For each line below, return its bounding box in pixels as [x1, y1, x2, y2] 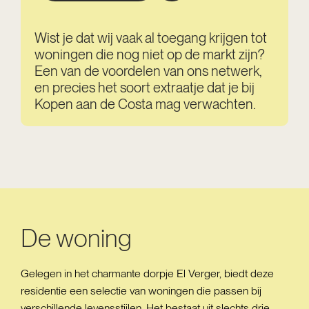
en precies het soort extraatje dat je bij [34, 79, 255, 96]
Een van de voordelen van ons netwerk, [34, 63, 261, 79]
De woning [21, 223, 132, 253]
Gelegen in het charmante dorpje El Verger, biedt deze [21, 267, 274, 280]
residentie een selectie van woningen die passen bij [21, 284, 261, 297]
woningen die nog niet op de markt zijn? [34, 46, 265, 63]
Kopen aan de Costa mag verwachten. [34, 96, 256, 112]
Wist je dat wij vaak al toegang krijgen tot [34, 30, 267, 46]
